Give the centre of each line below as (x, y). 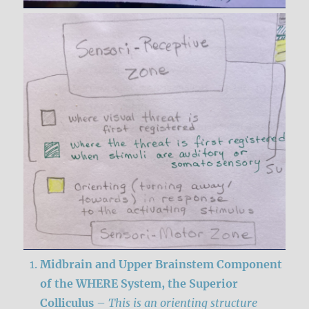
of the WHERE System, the (115, 283)
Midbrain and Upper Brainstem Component (161, 264)
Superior (214, 283)
